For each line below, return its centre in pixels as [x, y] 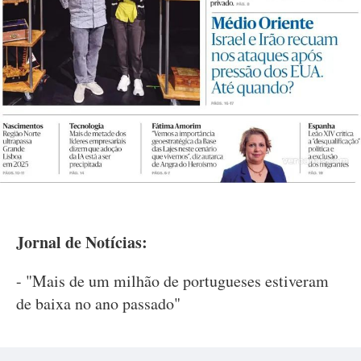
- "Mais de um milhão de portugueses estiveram [172, 280]
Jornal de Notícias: [82, 242]
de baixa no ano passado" [98, 303]
